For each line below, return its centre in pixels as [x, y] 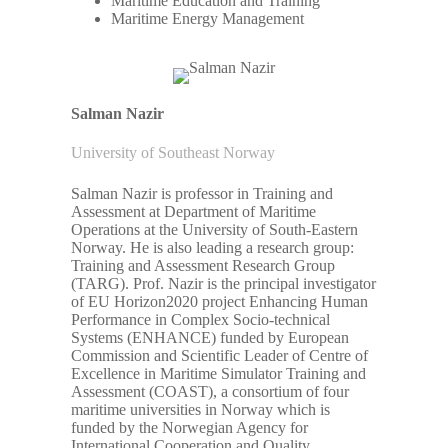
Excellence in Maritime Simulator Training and [219, 374]
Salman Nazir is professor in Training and [202, 194]
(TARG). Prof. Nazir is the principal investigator [224, 284]
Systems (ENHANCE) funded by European [210, 338]
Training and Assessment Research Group [203, 266]
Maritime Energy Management [208, 18]
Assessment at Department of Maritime [194, 212]
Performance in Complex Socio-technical [201, 320]
